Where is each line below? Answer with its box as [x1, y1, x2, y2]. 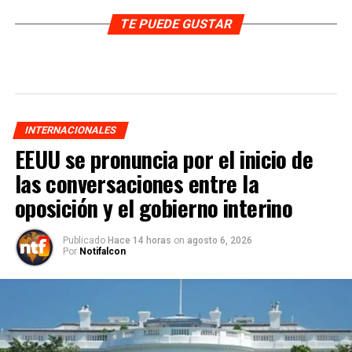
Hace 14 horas [107, 234, 174, 246]
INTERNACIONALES [23, 123, 118, 136]
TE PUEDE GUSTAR [118, 16, 234, 31]
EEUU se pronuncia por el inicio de [14, 141, 313, 175]
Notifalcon [79, 245, 126, 257]
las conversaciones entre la [14, 166, 259, 200]
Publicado [62, 234, 105, 246]
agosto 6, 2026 [186, 234, 252, 246]
